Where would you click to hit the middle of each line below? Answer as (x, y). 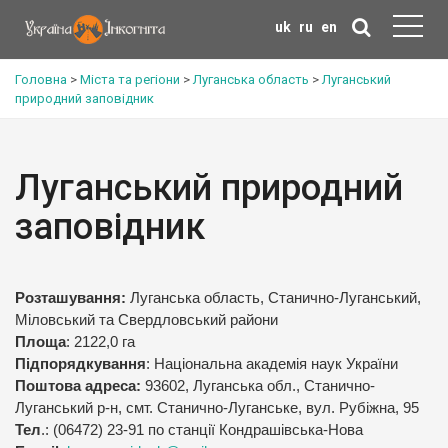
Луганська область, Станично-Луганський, (273, 298)
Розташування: (70, 298)
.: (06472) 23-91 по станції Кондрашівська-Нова (202, 430)
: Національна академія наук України (272, 364)
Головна (41, 79)
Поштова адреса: (78, 386)
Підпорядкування (80, 364)
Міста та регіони (130, 79)
